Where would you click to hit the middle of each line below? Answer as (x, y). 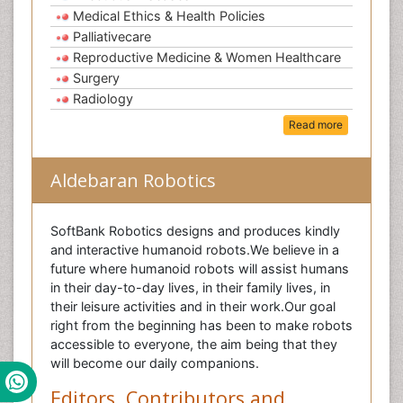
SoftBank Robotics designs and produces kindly (195, 231)
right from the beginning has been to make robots (201, 326)
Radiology (103, 99)
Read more (316, 125)
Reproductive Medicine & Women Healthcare (207, 57)
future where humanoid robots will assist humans (200, 269)
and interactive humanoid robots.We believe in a (195, 250)
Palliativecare (112, 36)
